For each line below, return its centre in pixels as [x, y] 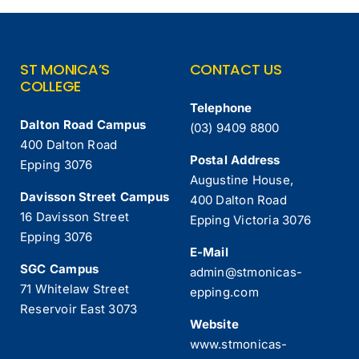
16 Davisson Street [75, 217]
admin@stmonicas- [246, 272]
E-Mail [209, 252]
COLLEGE [51, 87]
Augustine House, [242, 180]
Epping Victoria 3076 [250, 220]
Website [214, 325]
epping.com [224, 292]
